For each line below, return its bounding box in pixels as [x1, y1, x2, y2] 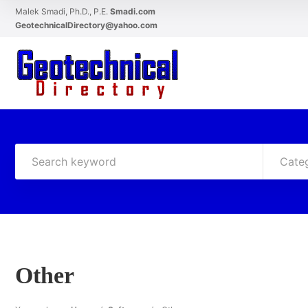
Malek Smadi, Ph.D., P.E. [15, 6, 110, 16]
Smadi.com [110, 6, 155, 16]
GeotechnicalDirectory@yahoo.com [15, 20, 157, 30]
